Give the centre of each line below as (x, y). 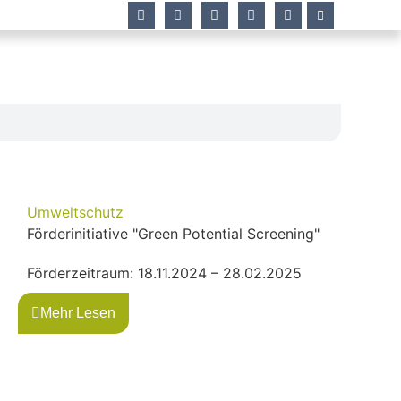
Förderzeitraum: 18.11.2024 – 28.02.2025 (164, 273)
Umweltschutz (75, 212)
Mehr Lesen (78, 312)
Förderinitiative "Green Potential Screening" (173, 233)
